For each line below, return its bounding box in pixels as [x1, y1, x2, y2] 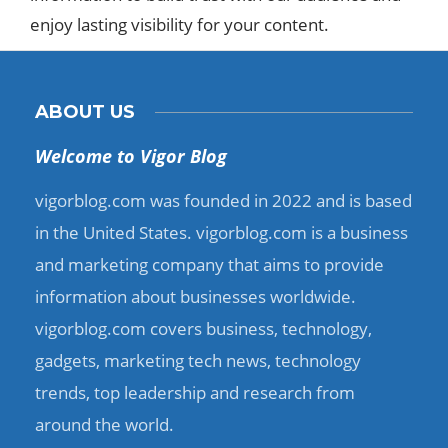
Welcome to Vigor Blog [35, 144, 227, 168]
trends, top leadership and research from [35, 381, 355, 404]
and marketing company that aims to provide [35, 253, 384, 276]
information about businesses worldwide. [35, 285, 356, 308]
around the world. [35, 413, 174, 436]
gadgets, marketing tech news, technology [35, 349, 361, 372]
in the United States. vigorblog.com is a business [35, 221, 408, 244]
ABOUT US [35, 101, 135, 123]
